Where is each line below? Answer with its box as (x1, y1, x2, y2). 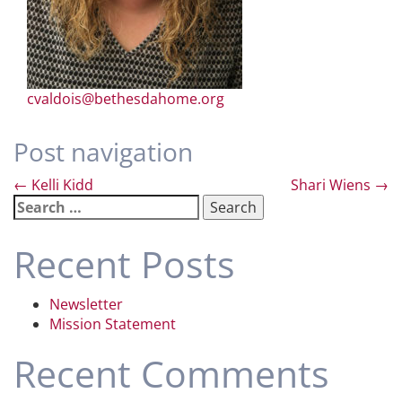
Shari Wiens (291, 175, 374, 195)
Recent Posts (13, 239, 235, 289)
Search (13, 194, 61, 214)
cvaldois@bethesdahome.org (27, 89, 224, 109)
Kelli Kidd (28, 175, 93, 195)
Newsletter (49, 294, 123, 314)
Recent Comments (13, 348, 329, 398)
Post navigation (13, 135, 193, 169)
